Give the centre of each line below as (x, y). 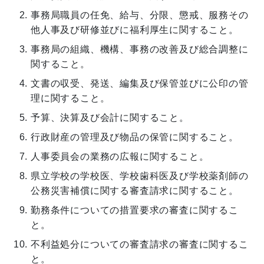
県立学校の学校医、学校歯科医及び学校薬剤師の (140, 176)
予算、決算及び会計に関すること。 (110, 117)
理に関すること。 (70, 98)
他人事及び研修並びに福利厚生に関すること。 (135, 29)
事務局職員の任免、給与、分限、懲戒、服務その (140, 15)
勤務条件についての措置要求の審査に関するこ (135, 210)
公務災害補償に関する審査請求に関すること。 (135, 190)
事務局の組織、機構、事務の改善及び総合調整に (140, 49)
